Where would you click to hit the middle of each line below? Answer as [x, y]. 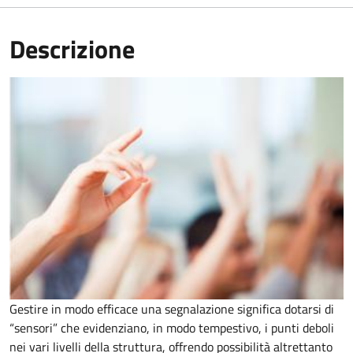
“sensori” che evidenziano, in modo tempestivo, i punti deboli [172, 328]
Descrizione [72, 48]
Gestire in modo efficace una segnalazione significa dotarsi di [172, 309]
